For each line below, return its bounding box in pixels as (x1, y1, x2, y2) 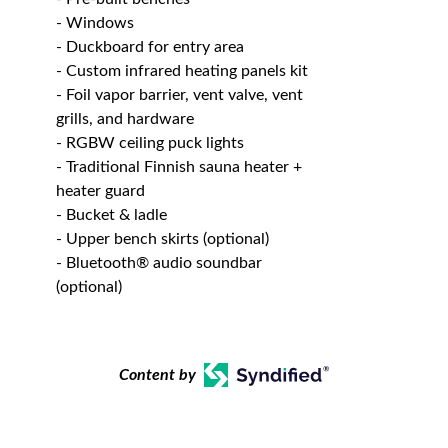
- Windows (56, 14, 134, 31)
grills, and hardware (56, 110, 194, 127)
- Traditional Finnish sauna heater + (56, 158, 302, 175)
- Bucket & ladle (56, 206, 167, 223)
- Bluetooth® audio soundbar (56, 254, 262, 271)
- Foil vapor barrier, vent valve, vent (56, 86, 303, 103)
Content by (119, 366, 197, 383)
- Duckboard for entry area (56, 38, 244, 55)
